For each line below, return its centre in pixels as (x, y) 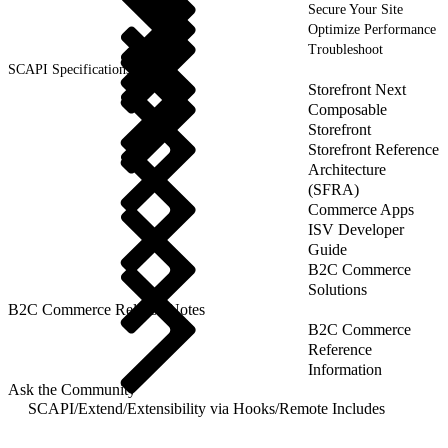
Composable (347, 109)
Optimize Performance (372, 29)
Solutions (337, 289)
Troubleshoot (345, 49)
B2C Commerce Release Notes (106, 309)
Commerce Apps (361, 209)
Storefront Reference (373, 149)
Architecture (347, 169)
